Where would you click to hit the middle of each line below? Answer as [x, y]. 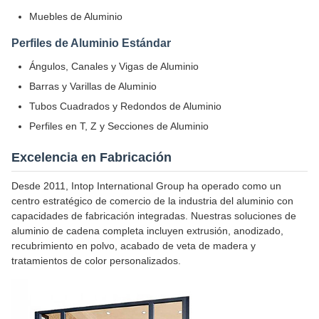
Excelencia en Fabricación [91, 157]
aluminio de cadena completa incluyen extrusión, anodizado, [147, 231]
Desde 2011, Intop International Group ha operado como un [146, 186]
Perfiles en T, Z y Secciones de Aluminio [119, 126]
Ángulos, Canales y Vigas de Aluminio [114, 66]
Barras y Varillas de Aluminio [93, 86]
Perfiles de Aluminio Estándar [91, 43]
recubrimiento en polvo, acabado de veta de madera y [134, 246]
